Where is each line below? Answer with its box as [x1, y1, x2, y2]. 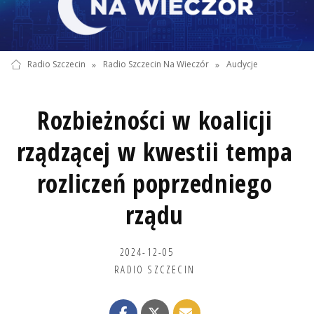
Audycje [226, 58, 259, 71]
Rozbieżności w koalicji [36, 102, 273, 137]
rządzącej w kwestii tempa [16, 134, 293, 169]
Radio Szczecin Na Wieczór [102, 58, 209, 71]
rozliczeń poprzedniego [36, 165, 273, 200]
